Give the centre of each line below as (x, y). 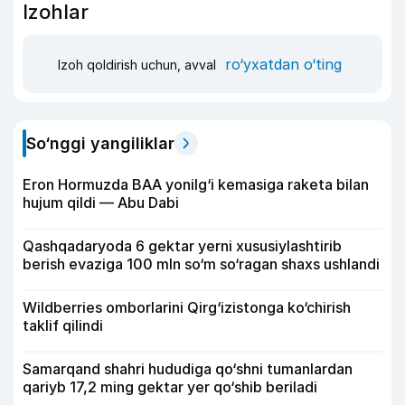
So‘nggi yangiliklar (100, 143)
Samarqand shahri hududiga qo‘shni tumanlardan (188, 369)
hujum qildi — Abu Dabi (101, 202)
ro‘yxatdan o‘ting (283, 64)
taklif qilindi (63, 325)
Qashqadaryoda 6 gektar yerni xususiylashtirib (182, 246)
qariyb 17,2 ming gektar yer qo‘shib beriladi (170, 387)
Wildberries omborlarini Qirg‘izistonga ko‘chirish (187, 307)
